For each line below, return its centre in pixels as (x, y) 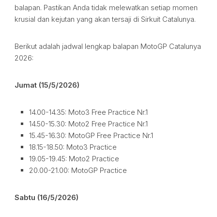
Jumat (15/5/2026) (47, 85)
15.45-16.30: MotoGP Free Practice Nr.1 (91, 135)
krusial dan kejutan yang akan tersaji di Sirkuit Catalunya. (105, 19)
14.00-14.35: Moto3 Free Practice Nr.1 (88, 112)
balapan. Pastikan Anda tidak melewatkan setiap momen (106, 8)
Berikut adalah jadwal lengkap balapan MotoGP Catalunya (108, 46)
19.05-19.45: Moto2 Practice (74, 159)
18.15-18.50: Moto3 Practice (73, 147)
